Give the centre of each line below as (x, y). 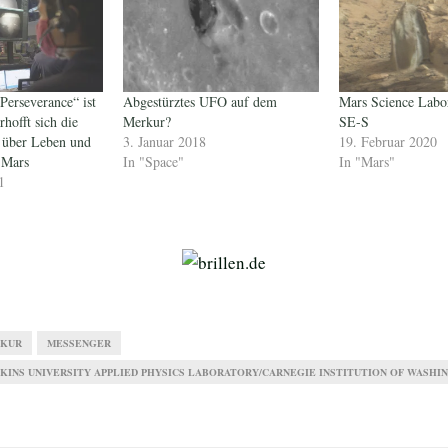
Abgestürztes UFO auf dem (199, 101)
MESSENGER (79, 342)
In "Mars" (366, 161)
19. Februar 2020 (387, 141)
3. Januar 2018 (164, 141)
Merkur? (146, 121)
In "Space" (153, 161)
